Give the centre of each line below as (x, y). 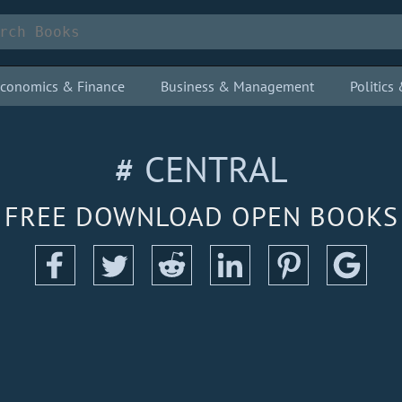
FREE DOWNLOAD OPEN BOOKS (201, 216)
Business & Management (237, 86)
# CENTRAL (201, 169)
